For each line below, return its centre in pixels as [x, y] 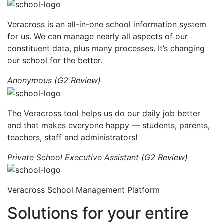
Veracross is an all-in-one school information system [107, 24]
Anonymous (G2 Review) [54, 80]
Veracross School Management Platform [84, 190]
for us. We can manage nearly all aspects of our [98, 36]
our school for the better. [55, 60]
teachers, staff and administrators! [72, 137]
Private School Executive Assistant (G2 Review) [98, 157]
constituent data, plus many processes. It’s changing [106, 48]
